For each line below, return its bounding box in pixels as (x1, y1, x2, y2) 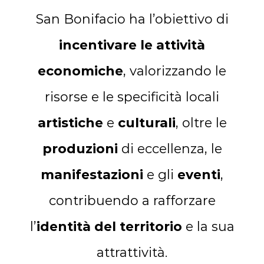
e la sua (181, 219, 235, 235)
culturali (117, 115, 176, 131)
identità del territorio (36, 219, 182, 235)
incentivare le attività (59, 37, 205, 53)
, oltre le (175, 115, 227, 131)
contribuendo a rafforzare (48, 193, 216, 209)
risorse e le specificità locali (45, 89, 219, 105)
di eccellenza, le (117, 141, 222, 157)
